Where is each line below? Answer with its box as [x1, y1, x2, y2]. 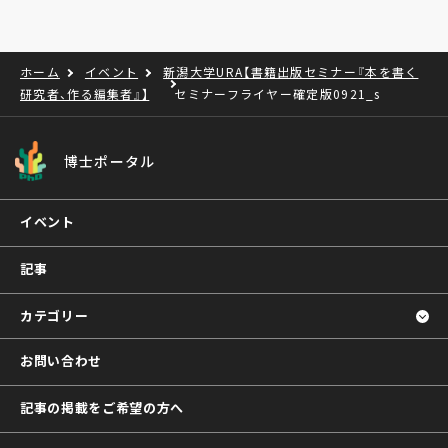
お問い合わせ [20, 351, 102, 371]
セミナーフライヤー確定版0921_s [174, 85, 381, 103]
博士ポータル [63, 150, 156, 171]
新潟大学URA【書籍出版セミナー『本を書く [163, 63, 419, 81]
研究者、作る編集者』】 [20, 85, 150, 103]
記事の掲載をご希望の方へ [20, 398, 184, 418]
